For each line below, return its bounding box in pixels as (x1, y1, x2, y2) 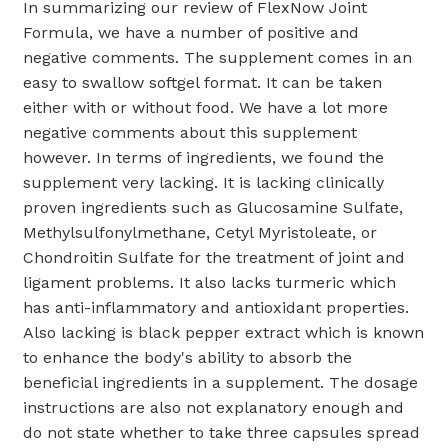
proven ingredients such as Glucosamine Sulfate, (23, 198, 403, 218)
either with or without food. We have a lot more (23, 98, 388, 118)
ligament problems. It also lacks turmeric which (23, 273, 396, 293)
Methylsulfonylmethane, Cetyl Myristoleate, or (23, 223, 377, 243)
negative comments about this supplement (23, 123, 357, 143)
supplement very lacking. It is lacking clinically (23, 173, 384, 193)
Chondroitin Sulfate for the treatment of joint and (23, 248, 405, 268)
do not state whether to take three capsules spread (23, 423, 420, 443)
